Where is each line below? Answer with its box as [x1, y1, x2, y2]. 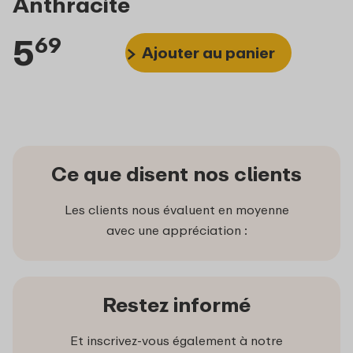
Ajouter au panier [142, 43, 276, 62]
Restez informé [102, 292, 251, 317]
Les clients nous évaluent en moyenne [64, 201, 289, 217]
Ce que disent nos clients [51, 161, 302, 186]
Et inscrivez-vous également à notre [70, 332, 283, 348]
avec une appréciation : [106, 221, 247, 238]
